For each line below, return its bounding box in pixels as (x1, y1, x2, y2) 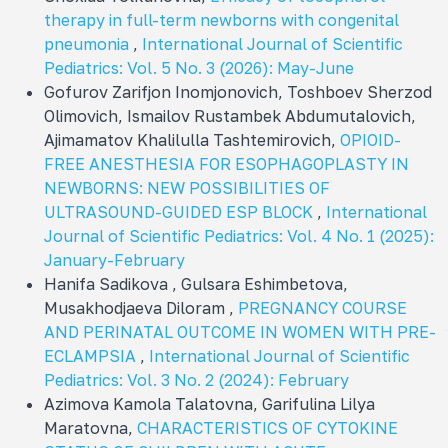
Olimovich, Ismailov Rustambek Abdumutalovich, (44, 105, 416, 126)
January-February (44, 249, 185, 270)
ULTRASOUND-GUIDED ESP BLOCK (44, 201, 317, 222)
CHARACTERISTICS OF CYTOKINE (137, 417, 398, 438)
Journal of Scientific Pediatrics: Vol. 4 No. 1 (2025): (44, 225, 434, 246)
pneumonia (44, 33, 133, 54)
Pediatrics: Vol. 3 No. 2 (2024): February (44, 369, 349, 390)
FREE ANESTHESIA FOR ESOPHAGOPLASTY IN (44, 153, 409, 174)
